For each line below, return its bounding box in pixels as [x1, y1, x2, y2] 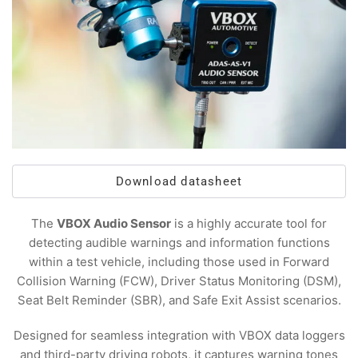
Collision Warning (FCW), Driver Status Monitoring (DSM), [17, 273, 341, 289]
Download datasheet [115, 174, 243, 189]
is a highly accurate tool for [171, 216, 327, 232]
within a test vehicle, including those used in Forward [29, 254, 329, 270]
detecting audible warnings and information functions [28, 235, 330, 251]
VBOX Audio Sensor [57, 216, 171, 232]
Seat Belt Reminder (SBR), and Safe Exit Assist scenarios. [17, 292, 341, 308]
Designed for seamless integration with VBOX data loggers [13, 328, 345, 344]
